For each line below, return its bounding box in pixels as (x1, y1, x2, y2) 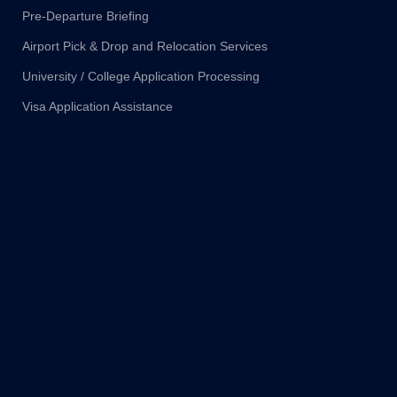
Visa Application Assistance (22, 99, 173, 114)
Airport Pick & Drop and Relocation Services (22, 39, 268, 54)
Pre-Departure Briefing (22, 9, 149, 24)
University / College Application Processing (22, 69, 260, 84)
